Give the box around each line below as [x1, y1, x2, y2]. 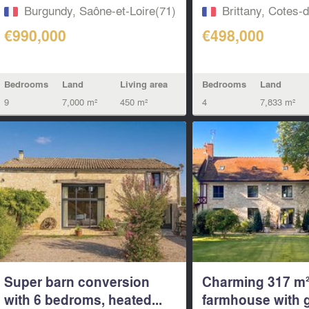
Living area [119, 78, 168, 91]
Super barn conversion [3, 271, 150, 291]
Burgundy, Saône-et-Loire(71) [23, 1, 176, 19]
